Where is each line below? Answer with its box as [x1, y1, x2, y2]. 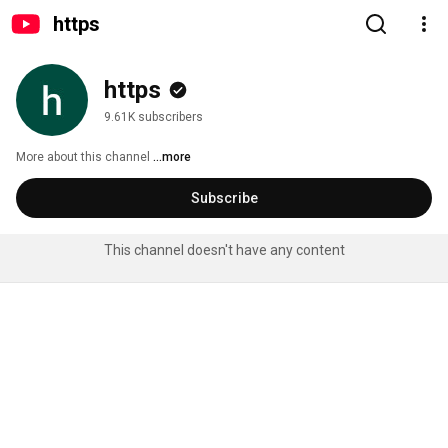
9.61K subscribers [104, 110, 203, 124]
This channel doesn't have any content [103, 242, 345, 258]
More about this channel [16, 150, 150, 164]
